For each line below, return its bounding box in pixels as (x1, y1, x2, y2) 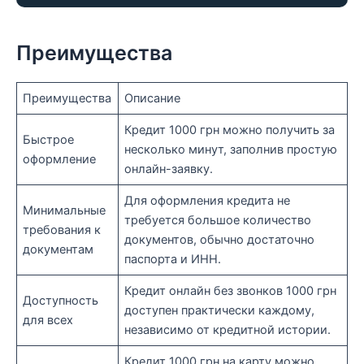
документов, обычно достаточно (124, 232, 315, 247)
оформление (23, 151, 97, 167)
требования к (23, 222, 102, 237)
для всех (23, 312, 74, 327)
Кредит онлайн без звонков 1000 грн (124, 283, 337, 298)
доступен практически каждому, (124, 302, 315, 318)
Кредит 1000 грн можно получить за (124, 122, 336, 137)
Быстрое (23, 132, 75, 147)
